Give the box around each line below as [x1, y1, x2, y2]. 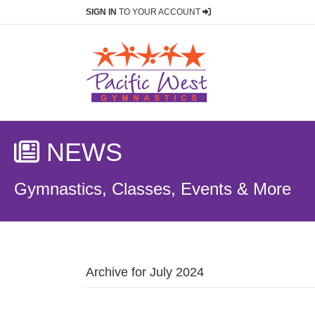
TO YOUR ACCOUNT [117, 7, 202, 17]
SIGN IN [86, 7, 117, 17]
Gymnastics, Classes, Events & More [14, 179, 291, 198]
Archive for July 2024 [86, 265, 204, 279]
